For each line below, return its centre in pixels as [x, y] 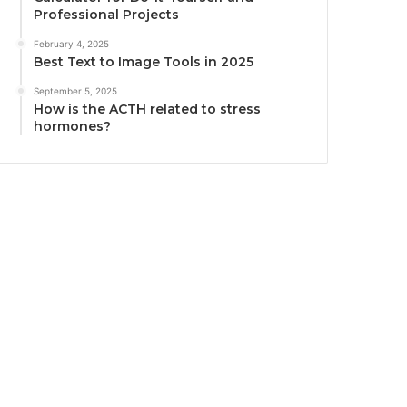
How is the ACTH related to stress [148, 109]
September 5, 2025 [76, 91]
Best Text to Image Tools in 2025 [144, 62]
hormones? [73, 127]
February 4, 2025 [72, 44]
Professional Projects [107, 15]
